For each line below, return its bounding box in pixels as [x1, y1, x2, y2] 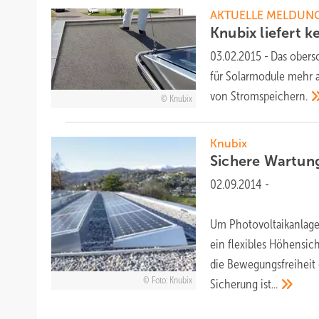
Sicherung [210, 276, 261, 291]
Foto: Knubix [151, 275, 192, 286]
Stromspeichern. [231, 88, 308, 103]
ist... [261, 276, 278, 291]
